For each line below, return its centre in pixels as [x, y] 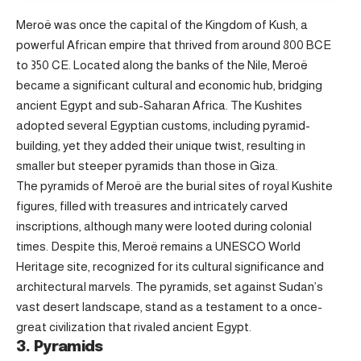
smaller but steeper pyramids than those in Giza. [147, 166]
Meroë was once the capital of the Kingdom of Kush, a [162, 25]
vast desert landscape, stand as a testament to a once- [169, 307]
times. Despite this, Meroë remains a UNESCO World [158, 247]
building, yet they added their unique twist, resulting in [161, 146]
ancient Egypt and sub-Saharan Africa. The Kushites [159, 106]
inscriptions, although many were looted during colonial [164, 226]
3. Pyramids [60, 347]
